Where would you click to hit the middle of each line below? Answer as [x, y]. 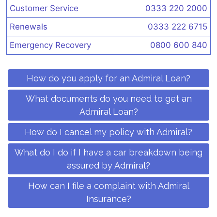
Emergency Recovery [50, 45]
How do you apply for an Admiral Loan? [108, 78]
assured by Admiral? [108, 165]
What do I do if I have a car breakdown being [108, 152]
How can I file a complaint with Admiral [108, 186]
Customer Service [44, 8]
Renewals [29, 26]
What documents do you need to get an [108, 98]
